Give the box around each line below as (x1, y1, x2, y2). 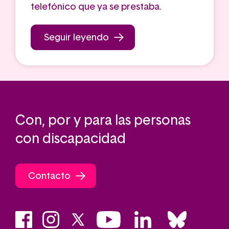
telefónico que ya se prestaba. (31, 2, 162, 12)
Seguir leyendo (44, 33, 109, 42)
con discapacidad (15, 132, 126, 146)
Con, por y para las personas (15, 113, 191, 127)
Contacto (28, 171, 71, 181)
